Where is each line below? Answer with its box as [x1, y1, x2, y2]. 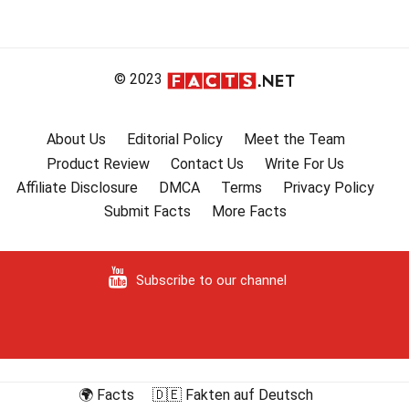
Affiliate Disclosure [16, 178, 138, 196]
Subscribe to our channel [135, 272, 287, 289]
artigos [14, 10, 80, 35]
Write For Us [265, 154, 344, 173]
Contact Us [171, 154, 244, 173]
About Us [46, 131, 106, 149]
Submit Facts [104, 203, 191, 221]
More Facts [212, 203, 287, 221]
